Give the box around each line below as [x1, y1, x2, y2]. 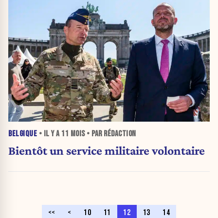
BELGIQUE [8, 128, 37, 139]
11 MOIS [61, 128, 85, 139]
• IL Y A [37, 128, 61, 139]
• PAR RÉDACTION [85, 128, 136, 139]
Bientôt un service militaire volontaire [8, 144, 205, 158]
